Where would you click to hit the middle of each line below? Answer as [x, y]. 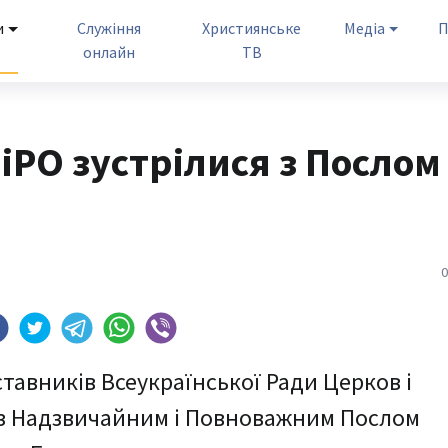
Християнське [252, 28]
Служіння [108, 28]
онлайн [108, 52]
